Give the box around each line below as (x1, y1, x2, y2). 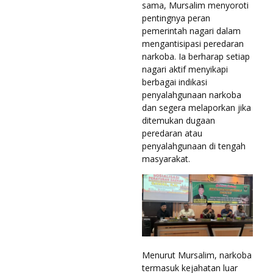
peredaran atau (142, 127, 202, 139)
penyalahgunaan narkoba (142, 88, 241, 101)
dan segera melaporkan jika (142, 101, 251, 113)
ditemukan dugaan (142, 114, 215, 126)
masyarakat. (142, 152, 190, 165)
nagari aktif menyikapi (142, 63, 228, 75)
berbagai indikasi (142, 76, 207, 88)
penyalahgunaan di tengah (142, 140, 246, 152)
